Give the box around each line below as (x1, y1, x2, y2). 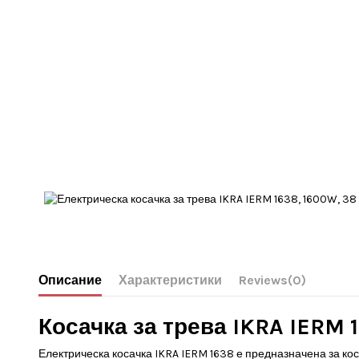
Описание (38, 272, 102, 288)
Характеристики (118, 272, 222, 288)
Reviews (238, 272, 288, 288)
